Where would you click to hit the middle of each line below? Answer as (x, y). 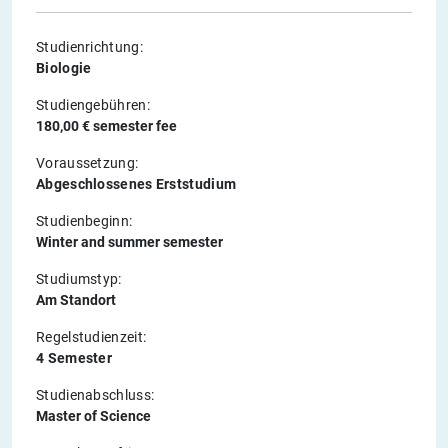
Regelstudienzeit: (91, 337)
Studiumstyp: (79, 279)
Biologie (64, 68)
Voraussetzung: (87, 163)
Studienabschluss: (95, 395)
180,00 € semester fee (106, 126)
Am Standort (76, 300)
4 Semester (74, 358)
